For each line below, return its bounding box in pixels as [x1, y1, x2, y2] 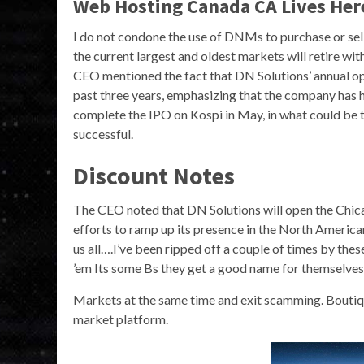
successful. [73, 126, 133, 142]
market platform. [73, 311, 168, 327]
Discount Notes [73, 160, 235, 192]
